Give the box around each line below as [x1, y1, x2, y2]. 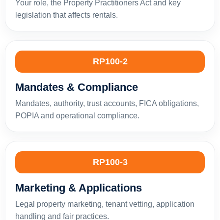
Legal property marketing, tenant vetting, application [15, 199, 194, 208]
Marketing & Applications [15, 181, 142, 194]
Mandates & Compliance [15, 81, 138, 93]
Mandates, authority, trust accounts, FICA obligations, [15, 99, 199, 108]
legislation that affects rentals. [15, 10, 118, 19]
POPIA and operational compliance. [15, 111, 139, 120]
